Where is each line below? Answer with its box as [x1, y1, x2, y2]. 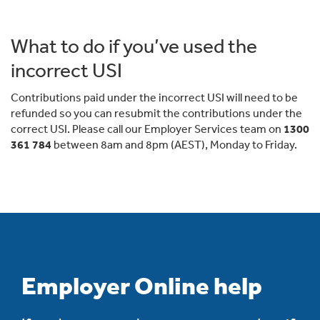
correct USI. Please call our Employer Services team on [11, 121, 284, 136]
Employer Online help [21, 270, 262, 300]
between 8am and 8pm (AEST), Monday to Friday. [51, 137, 297, 151]
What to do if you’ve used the [11, 34, 257, 58]
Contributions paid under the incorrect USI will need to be [11, 90, 298, 104]
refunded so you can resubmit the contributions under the [11, 106, 302, 120]
